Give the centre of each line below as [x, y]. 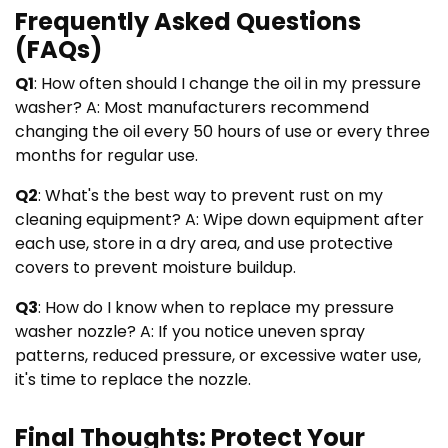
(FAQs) [58, 49]
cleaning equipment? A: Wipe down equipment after [219, 219]
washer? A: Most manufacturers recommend [192, 107]
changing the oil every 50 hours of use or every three [222, 131]
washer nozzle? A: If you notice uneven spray [190, 331]
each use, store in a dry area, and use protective [204, 243]
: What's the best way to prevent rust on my [210, 195]
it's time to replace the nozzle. [133, 379]
